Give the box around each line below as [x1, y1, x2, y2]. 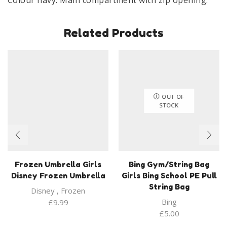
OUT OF [162, 92, 184, 100]
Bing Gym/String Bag [129, 160, 209, 169]
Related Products [63, 25, 164, 40]
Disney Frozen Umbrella [11, 171, 105, 180]
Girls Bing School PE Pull [121, 171, 217, 180]
